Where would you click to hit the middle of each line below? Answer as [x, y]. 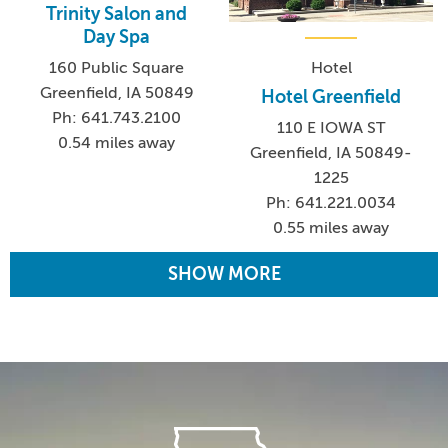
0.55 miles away [331, 228]
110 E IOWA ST [331, 128]
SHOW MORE [224, 274]
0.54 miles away [117, 142]
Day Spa [117, 36]
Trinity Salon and [117, 13]
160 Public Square [117, 67]
